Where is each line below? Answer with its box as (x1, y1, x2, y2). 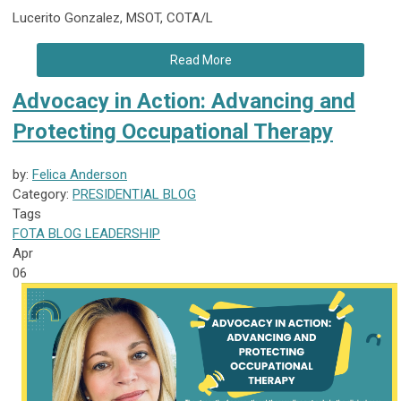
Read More (169, 52, 232, 67)
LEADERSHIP (81, 225, 160, 242)
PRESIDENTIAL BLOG (73, 185, 196, 202)
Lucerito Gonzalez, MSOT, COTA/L (13, 9, 217, 26)
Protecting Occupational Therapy (13, 118, 333, 144)
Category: (13, 185, 73, 202)
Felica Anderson (32, 166, 127, 183)
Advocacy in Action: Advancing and (13, 88, 355, 114)
